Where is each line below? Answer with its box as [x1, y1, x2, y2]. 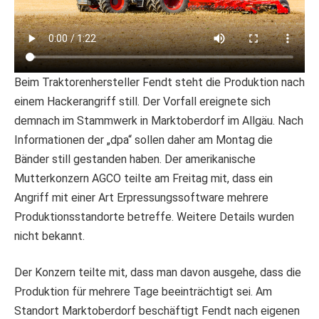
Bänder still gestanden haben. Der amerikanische [14, 152, 256, 166]
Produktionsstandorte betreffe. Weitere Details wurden [14, 209, 294, 224]
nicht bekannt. [14, 229, 85, 243]
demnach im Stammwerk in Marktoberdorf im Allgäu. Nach [14, 113, 303, 127]
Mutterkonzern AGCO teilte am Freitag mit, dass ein [14, 171, 273, 185]
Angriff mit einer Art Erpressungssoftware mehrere [14, 190, 268, 204]
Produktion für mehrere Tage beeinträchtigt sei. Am [14, 285, 272, 299]
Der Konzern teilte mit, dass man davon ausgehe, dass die [14, 266, 301, 280]
